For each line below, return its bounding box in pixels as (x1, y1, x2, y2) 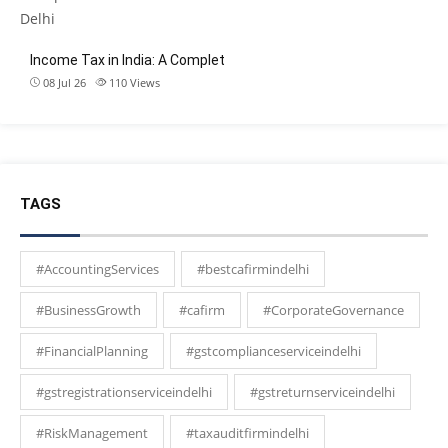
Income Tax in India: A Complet (30, 51, 225, 68)
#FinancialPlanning (36, 342, 148, 361)
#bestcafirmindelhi (197, 260, 309, 279)
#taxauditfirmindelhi (186, 424, 309, 443)
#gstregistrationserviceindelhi (36, 383, 212, 402)
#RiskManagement (36, 424, 148, 443)
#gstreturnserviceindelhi (250, 383, 395, 402)
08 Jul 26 (43, 74, 86, 90)
